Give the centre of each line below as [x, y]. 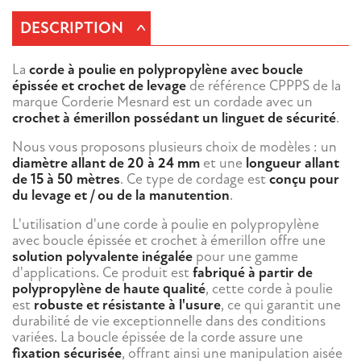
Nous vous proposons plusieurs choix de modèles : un [174, 147]
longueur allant [293, 164]
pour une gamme [245, 257]
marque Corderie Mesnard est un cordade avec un [162, 102]
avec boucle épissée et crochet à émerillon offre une [169, 241]
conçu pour [304, 180]
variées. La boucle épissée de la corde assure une [158, 338]
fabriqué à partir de [253, 273]
